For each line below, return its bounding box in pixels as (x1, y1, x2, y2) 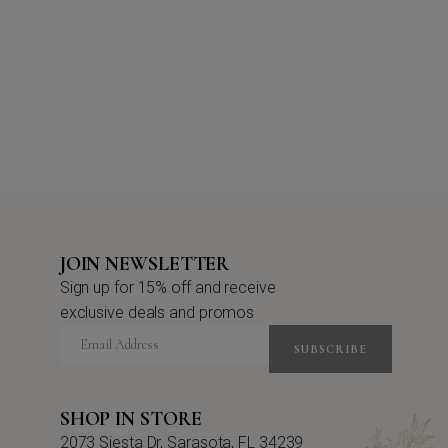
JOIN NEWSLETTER (59, 251, 230, 276)
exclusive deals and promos (59, 302, 255, 322)
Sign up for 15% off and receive (59, 277, 276, 297)
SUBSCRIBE (293, 341, 367, 356)
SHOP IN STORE (59, 406, 202, 431)
